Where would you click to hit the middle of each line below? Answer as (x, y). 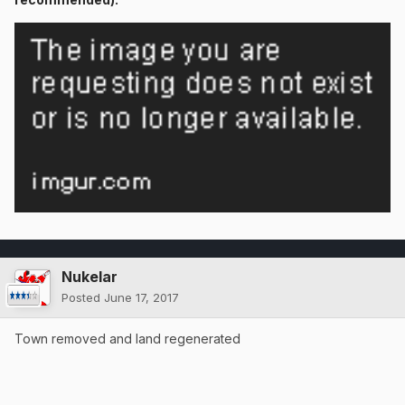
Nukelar (89, 276)
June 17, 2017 (141, 297)
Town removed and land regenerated (127, 338)
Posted (83, 297)
